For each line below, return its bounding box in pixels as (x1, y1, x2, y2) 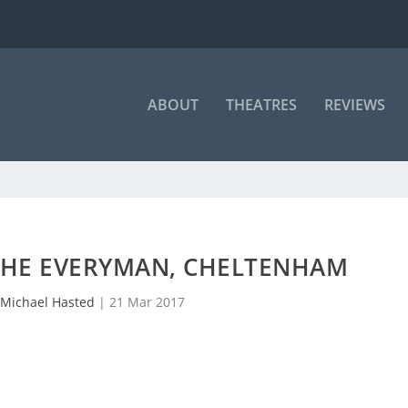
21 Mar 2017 (108, 293, 185, 311)
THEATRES (225, 95, 297, 115)
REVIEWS (323, 95, 385, 115)
